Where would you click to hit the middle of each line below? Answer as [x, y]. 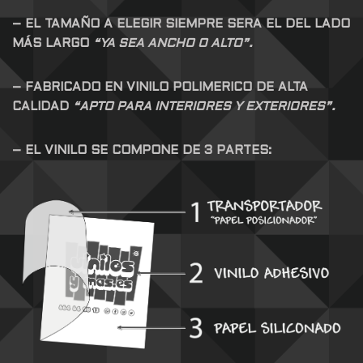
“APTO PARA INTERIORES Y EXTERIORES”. [204, 107]
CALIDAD [43, 107]
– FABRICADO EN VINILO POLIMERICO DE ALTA [160, 88]
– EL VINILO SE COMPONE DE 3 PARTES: [142, 151]
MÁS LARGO [53, 44]
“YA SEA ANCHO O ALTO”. [173, 44]
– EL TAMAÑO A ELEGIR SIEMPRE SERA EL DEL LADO [181, 25]
